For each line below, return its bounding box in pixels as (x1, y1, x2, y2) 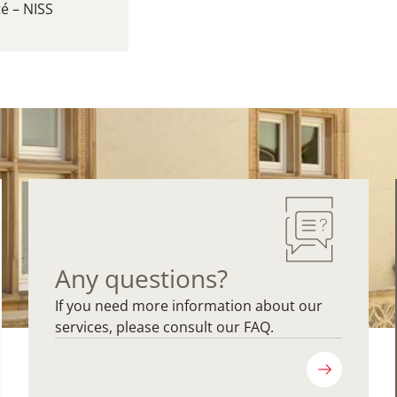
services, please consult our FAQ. (54, 317, 274, 338)
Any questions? (54, 261, 228, 296)
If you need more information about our (54, 296, 323, 316)
